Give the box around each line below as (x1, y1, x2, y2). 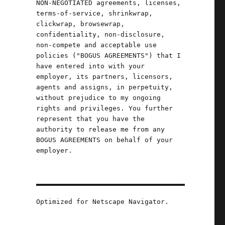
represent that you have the (36, 115, 145, 123)
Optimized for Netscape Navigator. (36, 198, 169, 205)
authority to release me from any (36, 126, 165, 133)
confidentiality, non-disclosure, (36, 31, 165, 38)
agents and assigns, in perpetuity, (36, 83, 173, 91)
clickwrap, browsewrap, (36, 20, 125, 28)
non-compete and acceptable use (36, 41, 157, 49)
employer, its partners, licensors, (36, 73, 173, 80)
